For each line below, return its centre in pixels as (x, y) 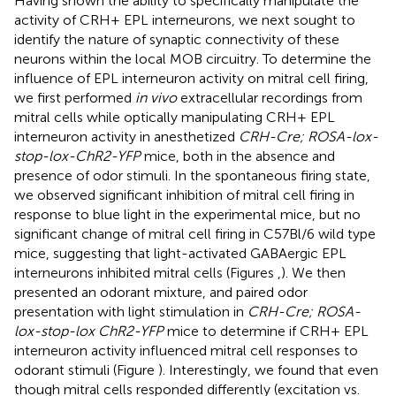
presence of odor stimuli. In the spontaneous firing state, (192, 176)
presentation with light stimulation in (131, 312)
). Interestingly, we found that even (268, 370)
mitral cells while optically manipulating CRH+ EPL (175, 118)
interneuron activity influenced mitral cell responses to (186, 351)
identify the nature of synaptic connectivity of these (177, 40)
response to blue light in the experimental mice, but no (187, 215)
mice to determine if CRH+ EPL (266, 331)
